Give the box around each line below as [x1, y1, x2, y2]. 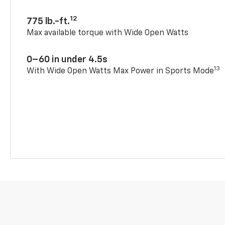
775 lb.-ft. [27, 17, 70, 26]
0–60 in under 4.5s [27, 55, 108, 64]
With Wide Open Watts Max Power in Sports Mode [27, 67, 214, 75]
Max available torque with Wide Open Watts [27, 29, 189, 37]
